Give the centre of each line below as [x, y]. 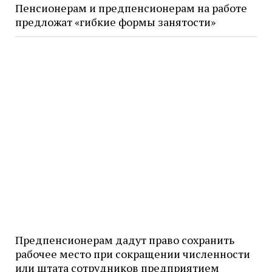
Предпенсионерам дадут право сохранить [124, 240]
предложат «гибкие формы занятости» [115, 22]
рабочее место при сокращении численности [132, 253]
